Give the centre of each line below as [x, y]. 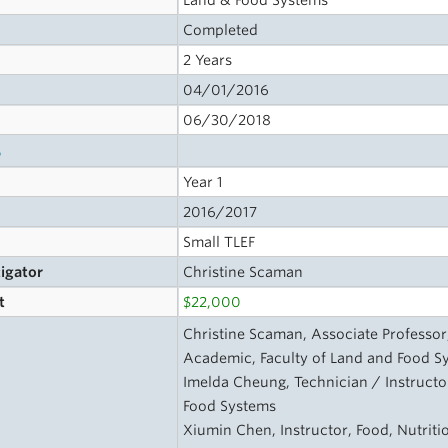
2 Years [208, 60]
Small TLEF [219, 242]
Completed [221, 30]
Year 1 [203, 182]
